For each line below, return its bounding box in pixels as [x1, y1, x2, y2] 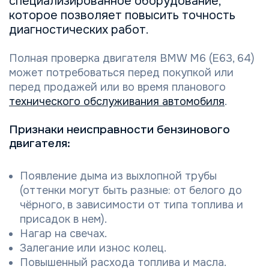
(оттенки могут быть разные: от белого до [20, 183, 242, 197]
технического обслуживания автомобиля [9, 94, 225, 108]
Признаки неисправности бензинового [9, 121, 230, 137]
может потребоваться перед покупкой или [9, 65, 234, 79]
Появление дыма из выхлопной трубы [20, 169, 217, 183]
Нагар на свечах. [20, 226, 107, 240]
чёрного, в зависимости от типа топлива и [20, 198, 243, 211]
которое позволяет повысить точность [9, 7, 235, 23]
